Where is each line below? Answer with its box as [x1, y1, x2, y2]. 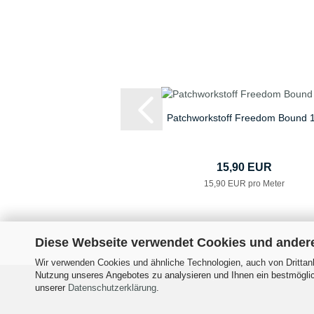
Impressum [201, 270, 251, 282]
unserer [35, 282, 68, 293]
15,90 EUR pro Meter [203, 179, 285, 189]
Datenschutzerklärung [68, 282, 156, 293]
